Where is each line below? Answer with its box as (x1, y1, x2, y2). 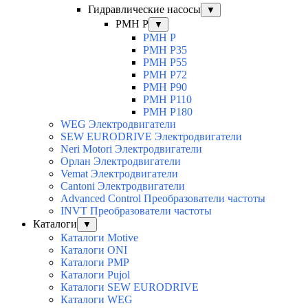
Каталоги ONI (60, 244, 127, 256)
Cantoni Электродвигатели (60, 180, 185, 192)
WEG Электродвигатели (60, 118, 176, 131)
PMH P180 (143, 106, 192, 118)
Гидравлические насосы (88, 3, 201, 16)
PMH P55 (143, 56, 187, 69)
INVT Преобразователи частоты (60, 205, 212, 217)
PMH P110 (143, 93, 192, 106)
